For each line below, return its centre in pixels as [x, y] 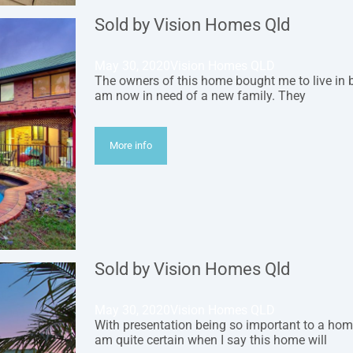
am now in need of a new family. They [200, 96]
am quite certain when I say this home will [211, 340]
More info [131, 146]
